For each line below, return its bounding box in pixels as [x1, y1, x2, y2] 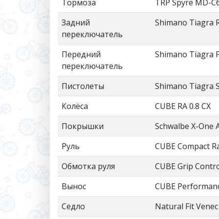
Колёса [62, 100, 88, 111]
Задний [62, 17, 90, 28]
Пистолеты [62, 80, 104, 91]
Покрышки [62, 120, 104, 131]
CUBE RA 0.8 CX [155, 100, 211, 111]
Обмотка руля [62, 160, 115, 172]
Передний [62, 48, 101, 60]
